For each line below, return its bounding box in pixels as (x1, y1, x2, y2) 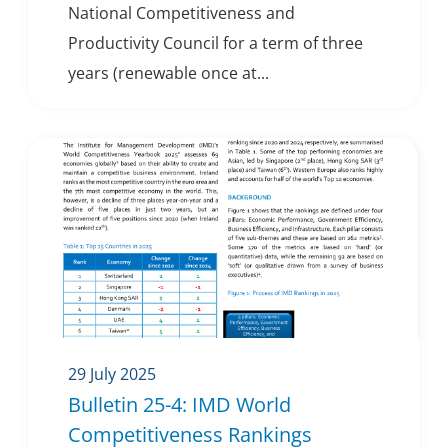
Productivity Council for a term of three (68, 32, 363, 55)
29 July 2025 (68, 363, 156, 386)
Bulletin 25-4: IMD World (68, 391, 291, 419)
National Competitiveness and (68, 2, 295, 25)
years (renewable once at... (68, 62, 269, 85)
